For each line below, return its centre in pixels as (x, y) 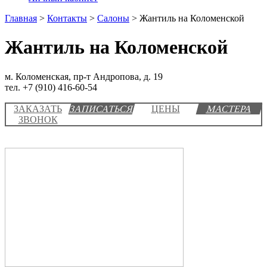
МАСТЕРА (229, 108)
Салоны (113, 18)
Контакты (67, 18)
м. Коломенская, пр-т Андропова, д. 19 (84, 76)
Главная (21, 18)
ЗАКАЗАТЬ (38, 108)
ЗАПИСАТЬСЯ (102, 108)
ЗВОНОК (38, 119)
